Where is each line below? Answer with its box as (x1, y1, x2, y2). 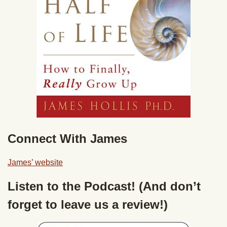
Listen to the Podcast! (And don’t (8, 179, 201, 193)
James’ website (8, 158, 63, 167)
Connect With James (8, 132, 127, 145)
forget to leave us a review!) (8, 198, 168, 211)
